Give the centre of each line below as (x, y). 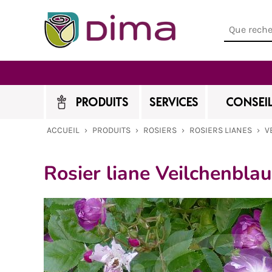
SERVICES (173, 102)
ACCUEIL (63, 130)
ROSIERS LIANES (221, 130)
